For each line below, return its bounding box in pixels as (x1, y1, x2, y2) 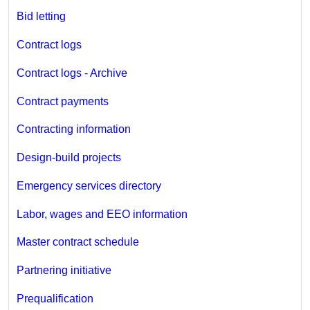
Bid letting (16, 10, 66, 23)
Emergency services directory (16, 179, 161, 192)
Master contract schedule (16, 236, 139, 248)
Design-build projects (16, 152, 121, 164)
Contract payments (16, 95, 109, 107)
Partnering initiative (16, 264, 111, 277)
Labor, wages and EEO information (16, 208, 188, 220)
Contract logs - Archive (16, 66, 127, 79)
